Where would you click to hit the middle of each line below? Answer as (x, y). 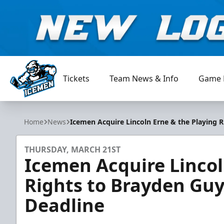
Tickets (76, 78)
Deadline (64, 205)
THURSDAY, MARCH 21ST (72, 149)
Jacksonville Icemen (46, 103)
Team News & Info (144, 78)
